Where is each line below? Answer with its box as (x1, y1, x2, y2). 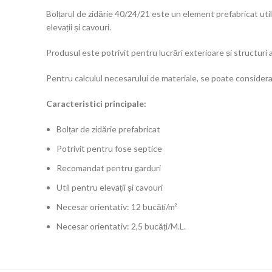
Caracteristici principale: (46, 98, 146, 109)
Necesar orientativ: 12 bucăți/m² (56, 202, 177, 212)
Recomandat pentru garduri (56, 163, 161, 173)
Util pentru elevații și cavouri (56, 182, 163, 192)
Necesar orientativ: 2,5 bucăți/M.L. (56, 221, 186, 231)
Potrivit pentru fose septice (56, 143, 162, 154)
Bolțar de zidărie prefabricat (56, 124, 160, 134)
